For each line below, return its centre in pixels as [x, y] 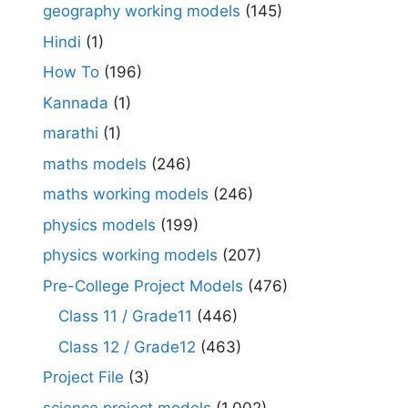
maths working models [126, 194]
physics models [99, 224]
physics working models [130, 255]
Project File [83, 377]
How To [71, 72]
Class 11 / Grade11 [125, 316]
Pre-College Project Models [143, 286]
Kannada [76, 102]
